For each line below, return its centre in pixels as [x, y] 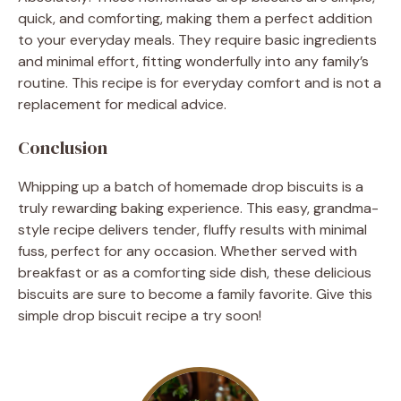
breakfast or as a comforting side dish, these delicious [195, 272]
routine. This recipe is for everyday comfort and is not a [200, 82]
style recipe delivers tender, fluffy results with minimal [192, 229]
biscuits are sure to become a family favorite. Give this [195, 294]
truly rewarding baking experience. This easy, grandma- [198, 208]
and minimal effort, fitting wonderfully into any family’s [193, 61]
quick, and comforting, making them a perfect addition [195, 18]
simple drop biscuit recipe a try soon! [140, 315]
